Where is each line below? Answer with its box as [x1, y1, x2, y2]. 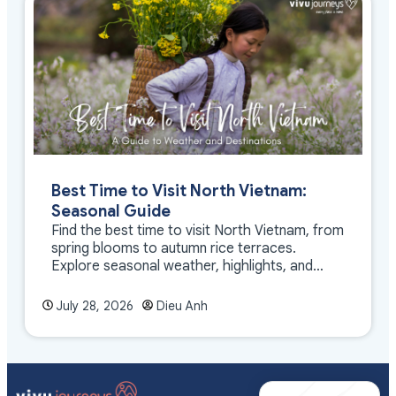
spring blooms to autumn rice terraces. [51, 240, 296, 258]
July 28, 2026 [57, 298, 133, 315]
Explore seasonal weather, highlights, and [51, 257, 313, 276]
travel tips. [51, 275, 118, 293]
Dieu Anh [156, 298, 208, 315]
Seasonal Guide [51, 202, 171, 222]
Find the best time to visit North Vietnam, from [51, 222, 344, 240]
